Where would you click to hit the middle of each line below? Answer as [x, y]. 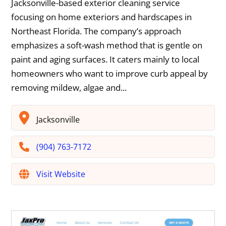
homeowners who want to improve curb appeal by [110, 74]
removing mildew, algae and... [69, 88]
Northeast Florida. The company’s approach [96, 31]
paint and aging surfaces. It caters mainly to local [105, 60]
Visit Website [61, 174]
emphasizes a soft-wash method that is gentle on [107, 45]
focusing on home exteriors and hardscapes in [102, 17]
